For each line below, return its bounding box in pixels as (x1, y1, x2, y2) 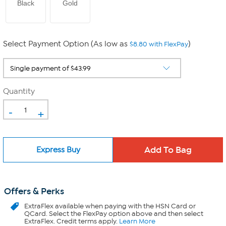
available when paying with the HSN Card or (53, 202, 196, 210)
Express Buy (36, 145, 80, 154)
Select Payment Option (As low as (3, 39, 130, 48)
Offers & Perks (4, 186, 64, 197)
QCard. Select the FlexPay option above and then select (24, 209, 203, 218)
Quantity (3, 87, 35, 96)
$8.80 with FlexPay (130, 40, 188, 48)
